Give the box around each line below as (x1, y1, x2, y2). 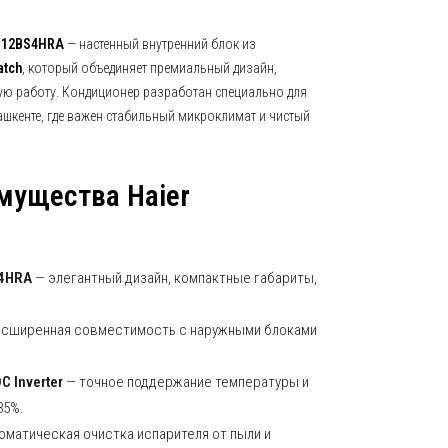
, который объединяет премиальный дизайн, (22, 60, 277, 76)
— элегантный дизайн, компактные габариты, (32, 269, 317, 287)
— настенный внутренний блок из (64, 36, 256, 52)
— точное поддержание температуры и (63, 373, 309, 391)
